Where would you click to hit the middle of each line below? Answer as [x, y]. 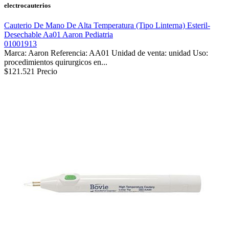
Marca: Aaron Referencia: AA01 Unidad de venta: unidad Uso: [106, 53]
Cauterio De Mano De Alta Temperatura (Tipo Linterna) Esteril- [107, 25]
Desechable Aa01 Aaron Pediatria [59, 34]
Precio [47, 71]
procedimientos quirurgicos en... [56, 62]
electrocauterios [27, 5]
